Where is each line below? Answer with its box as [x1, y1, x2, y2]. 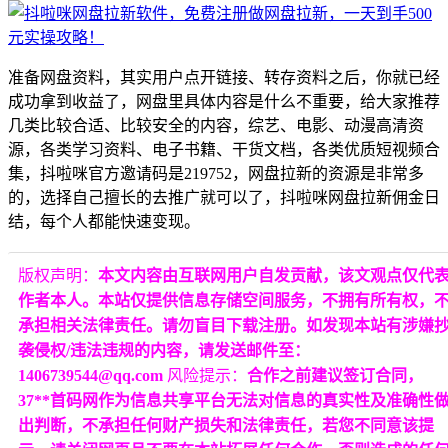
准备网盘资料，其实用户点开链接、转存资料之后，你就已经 [8, 68, 440, 86]
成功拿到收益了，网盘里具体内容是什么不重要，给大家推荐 [8, 92, 440, 110]
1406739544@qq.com [18, 366, 167, 384]
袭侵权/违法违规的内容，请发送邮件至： [18, 341, 310, 359]
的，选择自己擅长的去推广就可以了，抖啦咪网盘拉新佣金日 [8, 188, 440, 206]
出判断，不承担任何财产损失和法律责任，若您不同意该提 [18, 416, 434, 434]
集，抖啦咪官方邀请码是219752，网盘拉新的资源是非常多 [8, 164, 424, 182]
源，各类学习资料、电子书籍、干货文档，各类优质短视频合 [8, 140, 440, 158]
